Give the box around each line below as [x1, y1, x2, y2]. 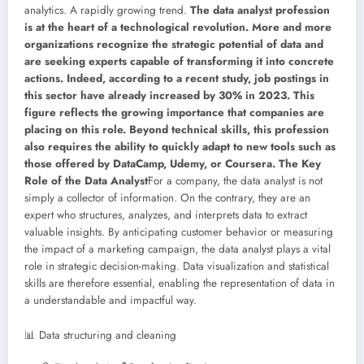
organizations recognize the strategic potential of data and [24, 36, 323, 52]
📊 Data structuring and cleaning [24, 327, 176, 344]
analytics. [24, 2, 70, 18]
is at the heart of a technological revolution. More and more [24, 19, 331, 35]
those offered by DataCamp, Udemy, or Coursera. [24, 155, 275, 171]
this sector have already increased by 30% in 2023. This [24, 87, 314, 103]
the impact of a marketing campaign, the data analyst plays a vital [24, 240, 331, 257]
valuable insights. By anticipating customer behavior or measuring [24, 223, 333, 240]
